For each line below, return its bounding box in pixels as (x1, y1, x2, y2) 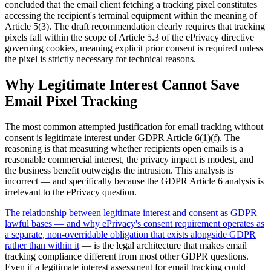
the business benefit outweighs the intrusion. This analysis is (5, 165, 233, 175)
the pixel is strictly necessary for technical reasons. (5, 53, 196, 64)
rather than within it (5, 240, 79, 250)
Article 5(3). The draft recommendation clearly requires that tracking (5, 21, 265, 31)
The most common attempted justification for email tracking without (5, 121, 263, 132)
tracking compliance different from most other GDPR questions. (5, 250, 249, 261)
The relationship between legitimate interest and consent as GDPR (5, 207, 257, 218)
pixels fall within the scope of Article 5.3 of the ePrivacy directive (5, 31, 254, 42)
